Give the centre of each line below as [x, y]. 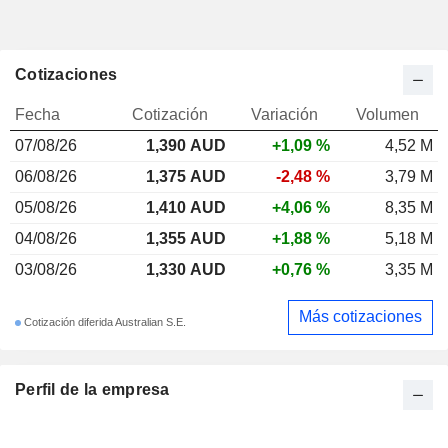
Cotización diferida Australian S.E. [103, 322]
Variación [284, 114]
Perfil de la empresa [92, 389]
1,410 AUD [186, 207]
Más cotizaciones [360, 317]
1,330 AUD [186, 269]
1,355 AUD [186, 238]
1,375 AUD [186, 176]
